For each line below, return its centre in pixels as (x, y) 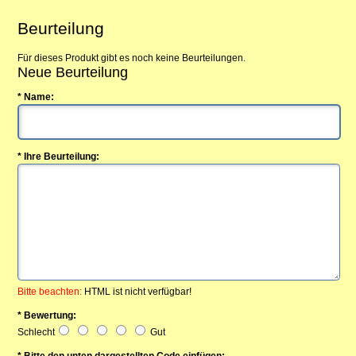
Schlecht (37, 333)
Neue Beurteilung (73, 72)
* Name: (36, 97)
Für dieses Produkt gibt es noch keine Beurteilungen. (132, 58)
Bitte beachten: (50, 292)
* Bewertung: (47, 316)
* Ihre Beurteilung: (59, 157)
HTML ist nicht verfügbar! (137, 292)
